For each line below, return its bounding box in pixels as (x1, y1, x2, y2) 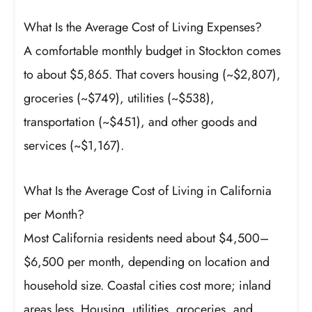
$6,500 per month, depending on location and (24, 253, 270, 272)
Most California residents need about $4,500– (24, 229, 270, 248)
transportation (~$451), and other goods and (24, 112, 258, 131)
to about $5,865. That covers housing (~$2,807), (24, 65, 281, 84)
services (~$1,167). (24, 136, 125, 155)
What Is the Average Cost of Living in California (24, 182, 272, 201)
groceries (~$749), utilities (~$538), (24, 88, 215, 107)
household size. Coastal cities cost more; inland (24, 276, 272, 295)
